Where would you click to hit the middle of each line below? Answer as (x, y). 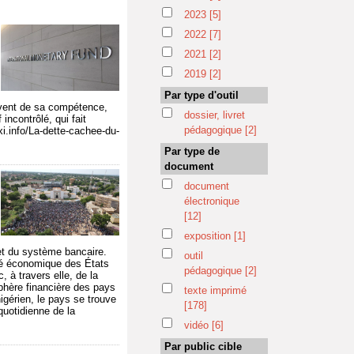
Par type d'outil (201, 95)
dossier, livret (215, 115)
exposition (209, 236)
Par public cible (203, 346)
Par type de (192, 151)
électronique (212, 201)
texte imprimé (215, 290)
